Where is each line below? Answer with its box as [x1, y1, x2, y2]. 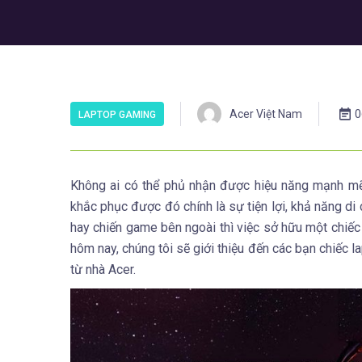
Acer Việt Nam [229, 107, 302, 120]
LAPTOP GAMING [78, 109, 156, 120]
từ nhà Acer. [70, 262, 139, 277]
